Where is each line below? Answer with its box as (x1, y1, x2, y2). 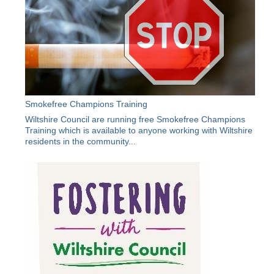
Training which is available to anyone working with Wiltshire (25, 125, 253, 136)
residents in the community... (25, 136, 136, 147)
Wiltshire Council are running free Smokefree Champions (25, 114, 246, 125)
